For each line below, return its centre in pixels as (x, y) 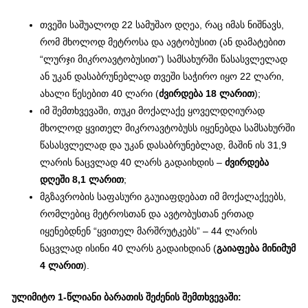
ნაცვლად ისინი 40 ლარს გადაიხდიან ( (129, 249)
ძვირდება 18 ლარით (207, 94)
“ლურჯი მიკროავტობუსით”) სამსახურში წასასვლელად (164, 60)
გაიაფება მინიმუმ (256, 249)
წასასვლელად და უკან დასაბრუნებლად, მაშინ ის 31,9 (164, 146)
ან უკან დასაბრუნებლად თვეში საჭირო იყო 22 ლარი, (162, 77)
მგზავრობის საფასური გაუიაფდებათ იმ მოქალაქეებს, (163, 197)
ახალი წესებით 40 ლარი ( (100, 94)
